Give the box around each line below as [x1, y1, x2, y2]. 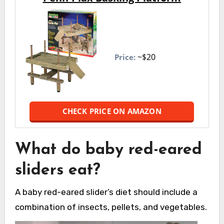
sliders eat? [14, 162, 100, 179]
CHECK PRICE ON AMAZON [62, 106, 161, 116]
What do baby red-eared [14, 142, 202, 158]
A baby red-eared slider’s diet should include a [14, 186, 197, 197]
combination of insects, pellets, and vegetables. [14, 201, 207, 212]
